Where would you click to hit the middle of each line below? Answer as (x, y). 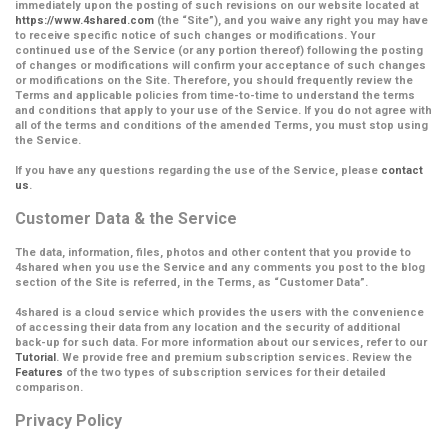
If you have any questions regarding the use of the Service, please (198, 170)
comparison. (49, 387)
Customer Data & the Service (126, 218)
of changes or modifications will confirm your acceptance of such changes (220, 65)
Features (39, 372)
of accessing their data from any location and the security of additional (207, 327)
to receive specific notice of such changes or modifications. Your (195, 35)
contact (402, 170)
